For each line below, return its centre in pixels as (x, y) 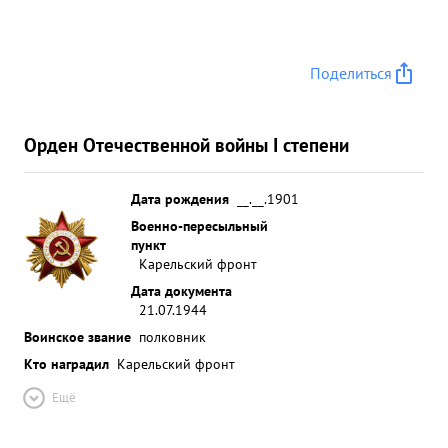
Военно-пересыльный (199, 225)
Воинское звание (77, 336)
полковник (172, 336)
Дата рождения (180, 198)
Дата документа (181, 290)
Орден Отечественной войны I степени (186, 144)
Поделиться (351, 73)
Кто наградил (66, 363)
